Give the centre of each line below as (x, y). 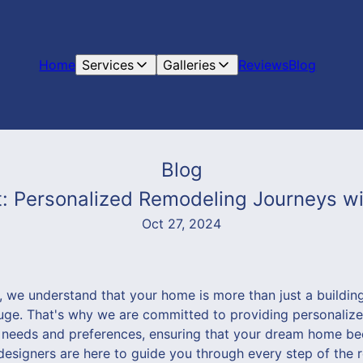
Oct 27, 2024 (181, 224)
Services (108, 65)
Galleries (190, 65)
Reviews (264, 65)
